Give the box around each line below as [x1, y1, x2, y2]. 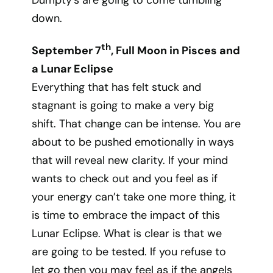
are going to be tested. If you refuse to [32, 244, 227, 259]
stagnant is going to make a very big [32, 98, 214, 113]
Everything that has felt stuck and [32, 80, 202, 94]
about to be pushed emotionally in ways [32, 135, 235, 149]
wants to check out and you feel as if [32, 171, 218, 186]
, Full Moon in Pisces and [111, 43, 241, 58]
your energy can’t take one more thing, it [32, 190, 236, 204]
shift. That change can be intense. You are [32, 116, 241, 131]
